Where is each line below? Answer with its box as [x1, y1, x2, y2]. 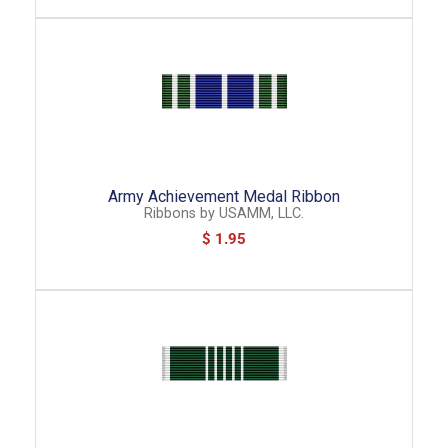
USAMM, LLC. [219, 204, 304, 222]
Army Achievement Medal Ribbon [108, 187, 340, 207]
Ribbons [144, 204, 196, 222]
